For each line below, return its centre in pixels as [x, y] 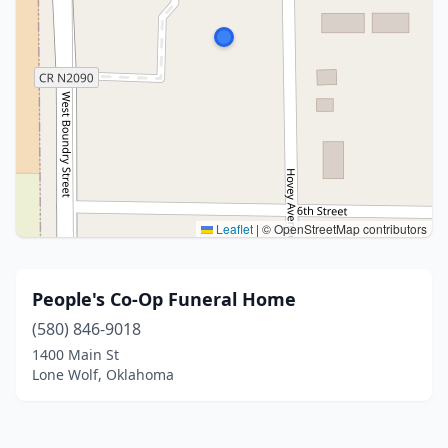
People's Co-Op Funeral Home [164, 299]
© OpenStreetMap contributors [343, 228]
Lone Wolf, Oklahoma [103, 374]
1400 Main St [75, 354]
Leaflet [233, 228]
